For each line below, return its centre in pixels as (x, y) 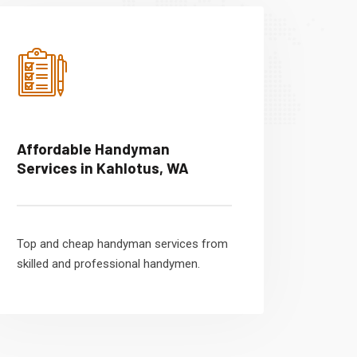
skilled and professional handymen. (108, 264)
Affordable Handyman (93, 149)
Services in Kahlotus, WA (103, 168)
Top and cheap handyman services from (122, 244)
